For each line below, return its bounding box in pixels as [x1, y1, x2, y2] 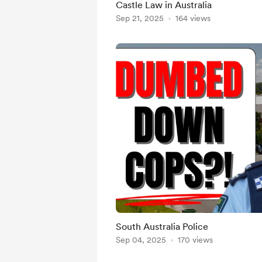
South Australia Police [116, 221, 208, 232]
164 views [175, 13, 211, 23]
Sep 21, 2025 [116, 13, 164, 23]
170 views [178, 235, 213, 244]
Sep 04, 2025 [116, 235, 166, 244]
